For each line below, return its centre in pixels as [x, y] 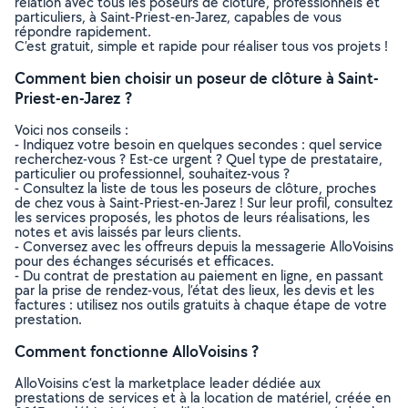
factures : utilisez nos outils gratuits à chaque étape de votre [201, 305]
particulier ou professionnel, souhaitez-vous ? [152, 173]
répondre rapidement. [83, 31]
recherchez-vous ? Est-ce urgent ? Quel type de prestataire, [199, 159]
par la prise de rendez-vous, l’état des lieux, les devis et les [194, 290]
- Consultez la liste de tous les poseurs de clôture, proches [195, 188]
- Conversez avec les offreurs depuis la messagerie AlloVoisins [204, 246]
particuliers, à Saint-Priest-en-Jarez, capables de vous [178, 17]
